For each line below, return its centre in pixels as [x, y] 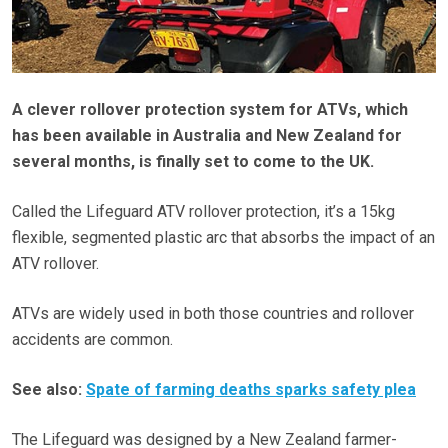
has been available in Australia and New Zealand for [207, 135]
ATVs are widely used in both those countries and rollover [213, 313]
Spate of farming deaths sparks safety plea [251, 389]
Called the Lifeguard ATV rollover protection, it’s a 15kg [203, 211]
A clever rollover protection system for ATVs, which [210, 109]
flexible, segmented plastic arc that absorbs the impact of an [223, 237]
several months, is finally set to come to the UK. [193, 161]
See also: [49, 389]
